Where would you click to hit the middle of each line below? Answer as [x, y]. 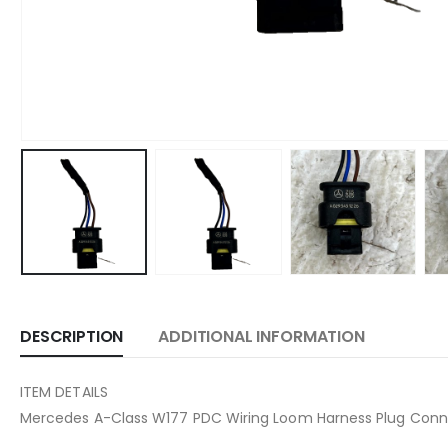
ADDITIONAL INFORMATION [261, 336]
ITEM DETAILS [64, 391]
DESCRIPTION [72, 336]
